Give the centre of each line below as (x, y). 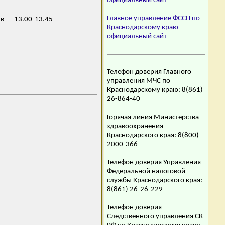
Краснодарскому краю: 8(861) (155, 90)
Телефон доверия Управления (154, 162)
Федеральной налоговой (146, 172)
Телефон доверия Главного (149, 72)
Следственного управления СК (155, 217)
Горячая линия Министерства (153, 117)
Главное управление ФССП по (153, 18)
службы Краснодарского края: (155, 181)
